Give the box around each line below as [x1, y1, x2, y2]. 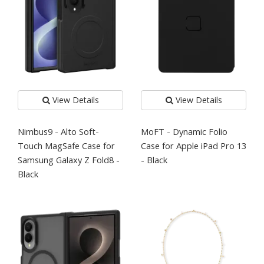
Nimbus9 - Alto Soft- [18, 125, 99, 137]
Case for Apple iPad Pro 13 [141, 139, 246, 151]
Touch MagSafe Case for [18, 139, 115, 151]
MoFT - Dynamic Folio [141, 125, 227, 137]
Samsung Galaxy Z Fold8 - [18, 153, 120, 166]
